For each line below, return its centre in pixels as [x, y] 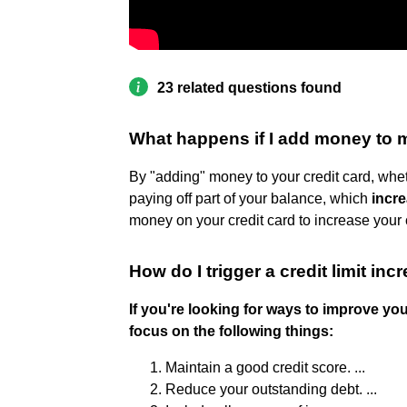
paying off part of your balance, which [250, 198]
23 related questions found [249, 87]
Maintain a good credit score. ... [265, 367]
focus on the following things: [231, 331]
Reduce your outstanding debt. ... [271, 389]
